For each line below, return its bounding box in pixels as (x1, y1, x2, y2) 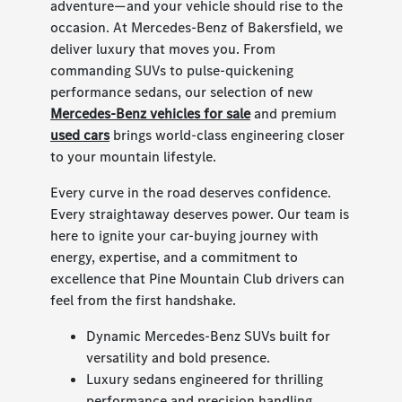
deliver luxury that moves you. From (50, 39, 276, 59)
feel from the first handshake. (50, 291, 237, 310)
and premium (250, 104, 337, 124)
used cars (50, 126, 110, 145)
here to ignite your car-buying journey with (50, 226, 319, 246)
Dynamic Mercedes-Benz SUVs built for (86, 327, 331, 346)
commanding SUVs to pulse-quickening (50, 61, 294, 81)
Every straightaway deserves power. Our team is (50, 205, 350, 224)
